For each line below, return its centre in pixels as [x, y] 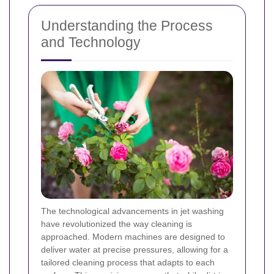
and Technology [91, 42]
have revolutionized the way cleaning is [117, 224]
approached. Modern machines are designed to [133, 236]
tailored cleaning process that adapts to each [128, 262]
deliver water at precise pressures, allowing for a [135, 249]
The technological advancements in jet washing [132, 211]
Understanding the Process [127, 25]
